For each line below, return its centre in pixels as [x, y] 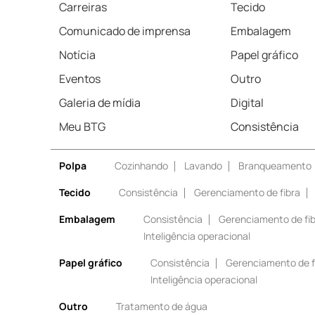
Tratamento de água [162, 306]
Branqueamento [275, 165]
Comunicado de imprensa [125, 31]
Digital [247, 102]
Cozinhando [141, 165]
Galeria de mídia [100, 102]
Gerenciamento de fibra [247, 192]
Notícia [77, 54]
